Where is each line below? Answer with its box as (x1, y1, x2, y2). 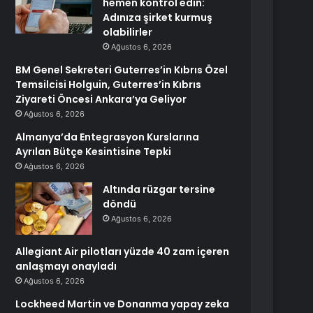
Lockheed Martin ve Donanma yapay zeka (15, 297, 230, 311)
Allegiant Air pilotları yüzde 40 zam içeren (15, 245, 230, 259)
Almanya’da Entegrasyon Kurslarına (15, 130, 200, 144)
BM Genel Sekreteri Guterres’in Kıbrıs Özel (15, 63, 228, 77)
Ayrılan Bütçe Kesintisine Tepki (15, 145, 172, 159)
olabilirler (103, 25, 153, 39)
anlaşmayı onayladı (15, 259, 117, 273)
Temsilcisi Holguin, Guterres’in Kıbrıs (15, 78, 202, 92)
